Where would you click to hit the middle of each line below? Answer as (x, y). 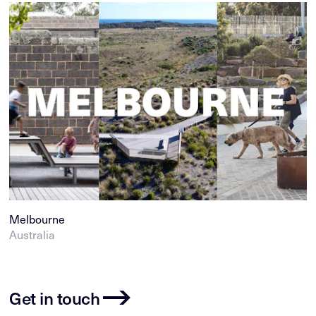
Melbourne (37, 219)
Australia (32, 234)
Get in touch (55, 297)
